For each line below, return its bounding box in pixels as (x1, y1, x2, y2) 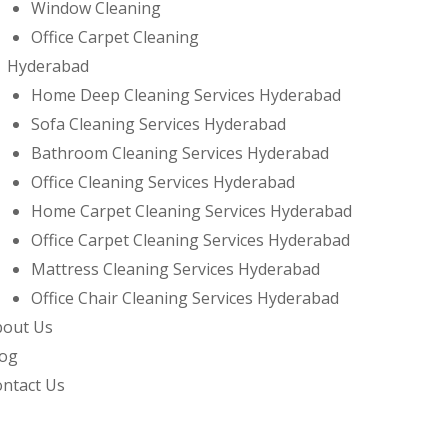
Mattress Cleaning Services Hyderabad (31, 258, 320, 281)
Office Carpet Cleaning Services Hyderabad (31, 229, 350, 252)
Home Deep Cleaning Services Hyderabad (31, 84, 341, 107)
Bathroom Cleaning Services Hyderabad (31, 142, 329, 165)
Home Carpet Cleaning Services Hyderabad (31, 200, 352, 223)
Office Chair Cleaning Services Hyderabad (31, 287, 339, 310)
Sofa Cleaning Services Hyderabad (31, 113, 286, 136)
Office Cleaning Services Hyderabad (31, 171, 295, 194)
